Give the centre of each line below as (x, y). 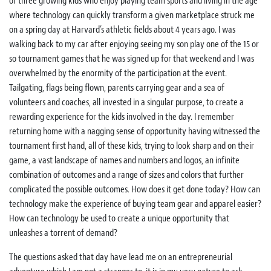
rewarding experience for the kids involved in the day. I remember (122, 117)
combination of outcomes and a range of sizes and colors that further (126, 175)
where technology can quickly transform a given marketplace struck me (132, 15)
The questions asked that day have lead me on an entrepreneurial (121, 257)
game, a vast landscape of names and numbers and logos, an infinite (124, 160)
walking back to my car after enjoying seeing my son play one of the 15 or (134, 44)
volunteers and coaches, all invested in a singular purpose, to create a (126, 102)
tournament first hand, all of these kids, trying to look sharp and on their (132, 146)
